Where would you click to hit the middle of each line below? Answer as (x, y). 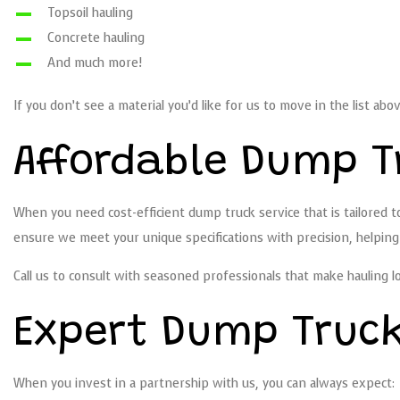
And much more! (94, 63)
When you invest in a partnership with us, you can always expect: (204, 384)
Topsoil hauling (90, 13)
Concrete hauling (96, 38)
